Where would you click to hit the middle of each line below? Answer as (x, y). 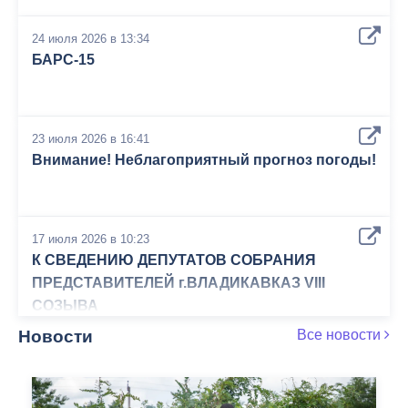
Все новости (341, 335)
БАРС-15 (63, 60)
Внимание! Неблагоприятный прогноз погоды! (204, 160)
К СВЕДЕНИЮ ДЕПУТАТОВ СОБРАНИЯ (174, 260)
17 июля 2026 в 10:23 (91, 239)
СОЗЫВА (65, 306)
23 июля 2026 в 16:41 (91, 139)
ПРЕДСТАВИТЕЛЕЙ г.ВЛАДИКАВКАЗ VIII (178, 283)
